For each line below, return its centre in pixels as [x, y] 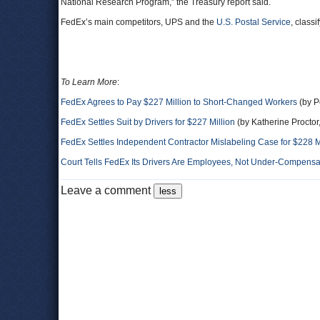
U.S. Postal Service [254, 22]
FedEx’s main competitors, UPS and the [139, 22]
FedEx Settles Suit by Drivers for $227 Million [148, 122]
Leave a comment [107, 190]
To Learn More [89, 82]
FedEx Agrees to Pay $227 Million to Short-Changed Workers [179, 102]
